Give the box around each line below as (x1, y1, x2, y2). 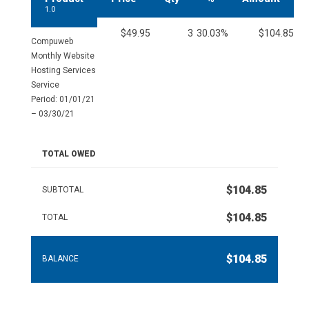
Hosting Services (30, 66, 96, 76)
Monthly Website (30, 51, 94, 61)
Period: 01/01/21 (30, 94, 95, 105)
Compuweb (30, 37, 73, 47)
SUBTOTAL (41, 185, 83, 195)
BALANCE (41, 254, 79, 264)
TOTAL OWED (41, 149, 95, 159)
